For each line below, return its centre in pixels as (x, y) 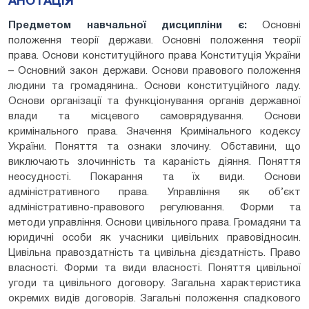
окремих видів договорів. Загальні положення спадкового (154, 298)
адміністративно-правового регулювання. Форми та (154, 207)
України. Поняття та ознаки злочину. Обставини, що (154, 147)
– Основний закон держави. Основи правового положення (154, 71)
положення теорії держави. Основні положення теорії (154, 40)
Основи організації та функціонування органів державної (154, 101)
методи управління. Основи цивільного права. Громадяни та (154, 222)
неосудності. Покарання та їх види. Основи (154, 177)
